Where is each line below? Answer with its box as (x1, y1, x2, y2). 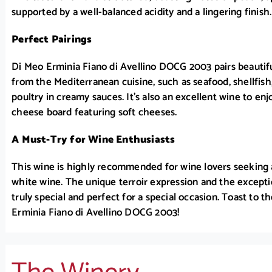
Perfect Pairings (12, 31, 92, 49)
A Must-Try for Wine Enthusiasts (12, 131, 175, 149)
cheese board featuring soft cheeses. (12, 104, 177, 121)
